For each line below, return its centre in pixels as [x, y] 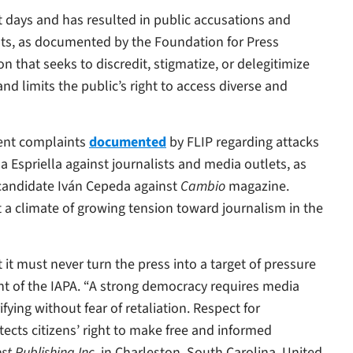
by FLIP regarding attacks [243, 143]
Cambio [204, 187]
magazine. [259, 187]
